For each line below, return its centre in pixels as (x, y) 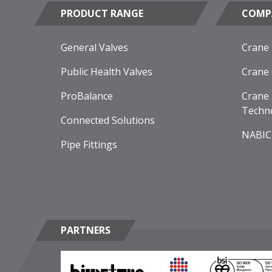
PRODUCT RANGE (102, 14)
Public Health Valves (107, 72)
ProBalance (87, 96)
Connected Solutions (108, 121)
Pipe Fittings (89, 145)
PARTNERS (86, 230)
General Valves (94, 48)
